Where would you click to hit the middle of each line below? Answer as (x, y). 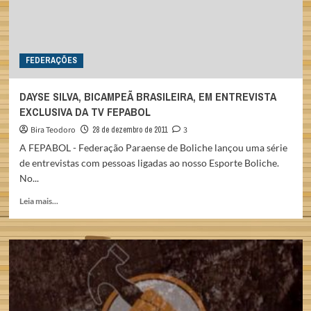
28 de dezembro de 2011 (129, 130)
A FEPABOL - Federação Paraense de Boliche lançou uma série (153, 148)
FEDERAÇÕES (51, 60)
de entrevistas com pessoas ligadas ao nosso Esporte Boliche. (149, 163)
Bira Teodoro (53, 130)
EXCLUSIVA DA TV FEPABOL (85, 112)
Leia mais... (39, 201)
